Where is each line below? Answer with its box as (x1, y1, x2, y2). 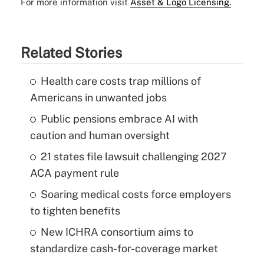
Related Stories (20, 44, 122, 61)
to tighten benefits (29, 204, 120, 217)
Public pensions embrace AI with (40, 112, 198, 125)
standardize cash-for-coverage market (29, 242, 218, 255)
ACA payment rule (29, 166, 119, 179)
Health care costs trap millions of (40, 74, 201, 87)
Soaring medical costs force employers (40, 187, 231, 200)
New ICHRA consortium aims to (40, 225, 193, 238)
